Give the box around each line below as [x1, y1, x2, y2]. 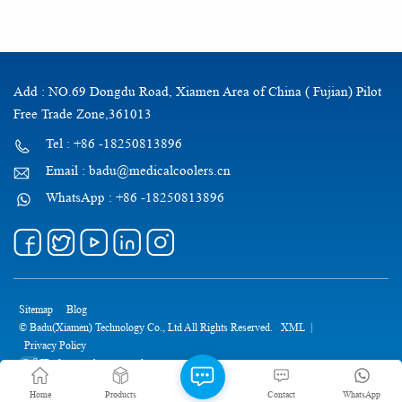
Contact [267, 389, 296, 399]
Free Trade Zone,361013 [13, 107, 152, 123]
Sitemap [19, 302, 53, 317]
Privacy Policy [24, 338, 86, 353]
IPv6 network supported [40, 356, 144, 371]
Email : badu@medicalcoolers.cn [46, 163, 231, 179]
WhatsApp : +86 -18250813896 [46, 190, 224, 206]
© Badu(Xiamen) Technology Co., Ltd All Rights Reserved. [19, 320, 275, 335]
